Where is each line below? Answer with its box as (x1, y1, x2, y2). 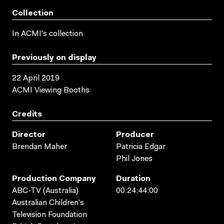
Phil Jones (116, 154, 152, 163)
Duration (116, 174, 150, 183)
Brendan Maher (12, 142, 67, 151)
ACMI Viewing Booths (12, 86, 89, 94)
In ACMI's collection (12, 29, 83, 38)
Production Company (12, 174, 96, 183)
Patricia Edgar (116, 142, 165, 151)
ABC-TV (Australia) (12, 186, 78, 195)
